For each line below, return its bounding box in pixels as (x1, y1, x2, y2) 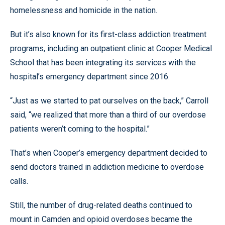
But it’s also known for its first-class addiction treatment (10, 29, 206, 39)
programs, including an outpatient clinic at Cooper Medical (10, 43, 212, 53)
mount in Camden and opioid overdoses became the (10, 214, 192, 224)
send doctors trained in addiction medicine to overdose (10, 162, 204, 172)
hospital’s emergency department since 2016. (10, 71, 170, 81)
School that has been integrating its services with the (10, 57, 196, 67)
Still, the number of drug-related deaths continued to (10, 200, 192, 210)
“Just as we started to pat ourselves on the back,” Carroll (10, 95, 208, 105)
